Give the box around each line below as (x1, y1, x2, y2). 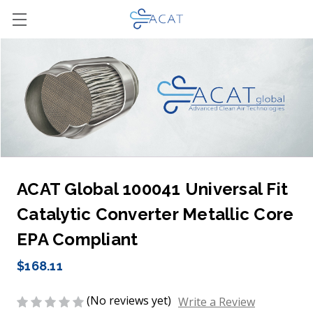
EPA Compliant (17, 229, 138, 250)
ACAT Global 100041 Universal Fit (17, 179, 288, 200)
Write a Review (178, 294, 255, 310)
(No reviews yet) (87, 293, 171, 309)
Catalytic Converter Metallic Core (17, 204, 294, 225)
